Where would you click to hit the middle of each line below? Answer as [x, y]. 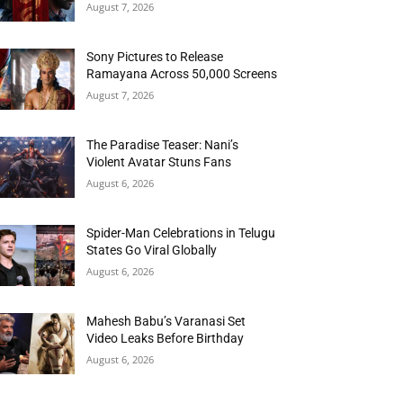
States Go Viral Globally [152, 251]
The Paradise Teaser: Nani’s [163, 145]
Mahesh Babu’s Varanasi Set [166, 322]
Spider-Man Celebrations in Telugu [181, 233]
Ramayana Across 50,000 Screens [182, 74]
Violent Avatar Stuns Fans [159, 162]
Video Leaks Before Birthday [166, 339]
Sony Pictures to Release [155, 57]
